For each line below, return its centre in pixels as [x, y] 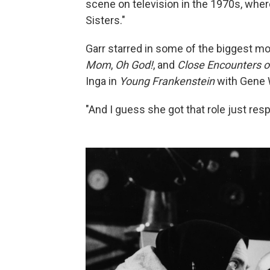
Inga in [102, 81]
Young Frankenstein [168, 81]
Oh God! [133, 65]
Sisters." [105, 20]
